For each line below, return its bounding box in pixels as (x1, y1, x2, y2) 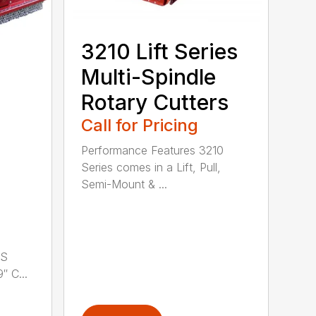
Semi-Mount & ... (81, 176, 168, 191)
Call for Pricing (81, 114, 199, 135)
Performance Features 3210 (81, 142, 224, 157)
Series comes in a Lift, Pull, (81, 159, 221, 174)
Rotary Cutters (81, 89, 229, 115)
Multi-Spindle (81, 63, 217, 90)
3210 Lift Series (81, 38, 238, 64)
